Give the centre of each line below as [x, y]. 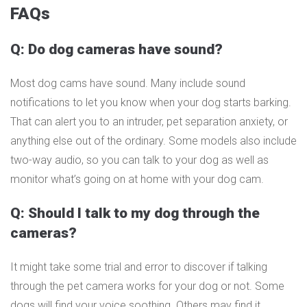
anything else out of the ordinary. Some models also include [153, 140]
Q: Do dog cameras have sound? [116, 49]
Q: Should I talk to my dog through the [135, 213]
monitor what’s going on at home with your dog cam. [137, 179]
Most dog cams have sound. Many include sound [128, 83]
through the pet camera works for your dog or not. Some [147, 286]
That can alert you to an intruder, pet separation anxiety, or [149, 121]
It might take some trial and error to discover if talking [139, 267]
